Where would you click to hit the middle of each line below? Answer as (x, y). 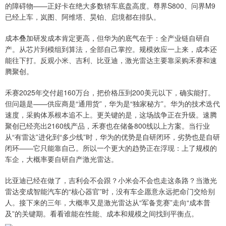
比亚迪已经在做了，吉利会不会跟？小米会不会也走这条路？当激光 (111, 180)
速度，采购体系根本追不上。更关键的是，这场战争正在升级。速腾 (111, 115)
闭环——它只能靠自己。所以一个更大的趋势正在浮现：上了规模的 (111, 148)
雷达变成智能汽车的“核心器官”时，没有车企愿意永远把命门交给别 (110, 191)
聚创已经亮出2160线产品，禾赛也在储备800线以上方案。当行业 (107, 126)
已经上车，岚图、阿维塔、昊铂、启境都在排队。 (83, 17)
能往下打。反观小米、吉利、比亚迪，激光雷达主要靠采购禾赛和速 (111, 60)
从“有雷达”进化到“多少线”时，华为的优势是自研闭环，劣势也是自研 (112, 137)
